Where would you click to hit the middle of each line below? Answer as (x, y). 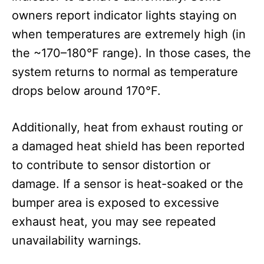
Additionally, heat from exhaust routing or (127, 128)
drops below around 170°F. (86, 91)
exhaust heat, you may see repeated (114, 222)
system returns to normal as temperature (125, 72)
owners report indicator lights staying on (124, 16)
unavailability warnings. (77, 241)
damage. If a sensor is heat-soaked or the (128, 184)
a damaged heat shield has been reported (128, 146)
